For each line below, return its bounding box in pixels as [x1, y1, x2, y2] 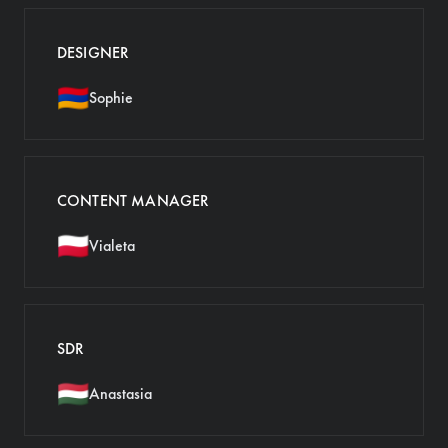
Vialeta [89, 235, 135, 256]
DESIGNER [57, 42, 130, 63]
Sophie [89, 87, 133, 108]
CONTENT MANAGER [57, 190, 210, 211]
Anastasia [89, 383, 152, 404]
